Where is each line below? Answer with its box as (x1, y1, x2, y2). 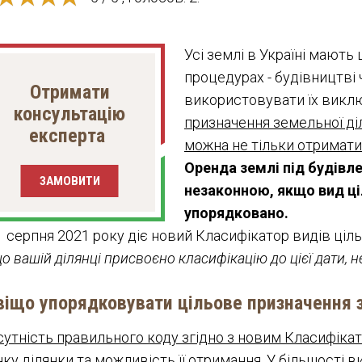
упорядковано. (184, 204, 288, 221)
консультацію (14, 103, 126, 125)
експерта (29, 124, 111, 147)
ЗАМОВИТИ (39, 174, 100, 188)
